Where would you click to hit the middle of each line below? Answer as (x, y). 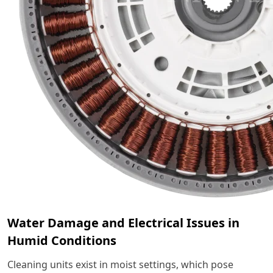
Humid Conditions (62, 241)
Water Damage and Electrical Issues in (123, 223)
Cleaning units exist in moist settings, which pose (120, 265)
